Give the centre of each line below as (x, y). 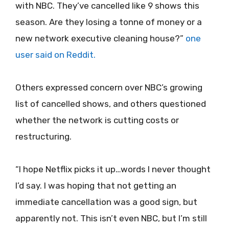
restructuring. (43, 136)
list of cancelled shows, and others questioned (111, 104)
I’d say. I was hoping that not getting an (96, 186)
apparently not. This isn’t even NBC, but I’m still (111, 219)
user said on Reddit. (55, 54)
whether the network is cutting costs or (97, 120)
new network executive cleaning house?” (100, 38)
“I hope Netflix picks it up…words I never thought (113, 169)
